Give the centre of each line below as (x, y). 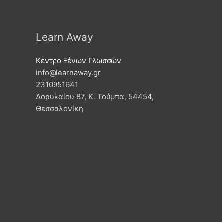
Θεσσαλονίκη (59, 109)
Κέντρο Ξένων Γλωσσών (79, 61)
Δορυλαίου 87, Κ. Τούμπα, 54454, (95, 97)
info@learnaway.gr (68, 73)
